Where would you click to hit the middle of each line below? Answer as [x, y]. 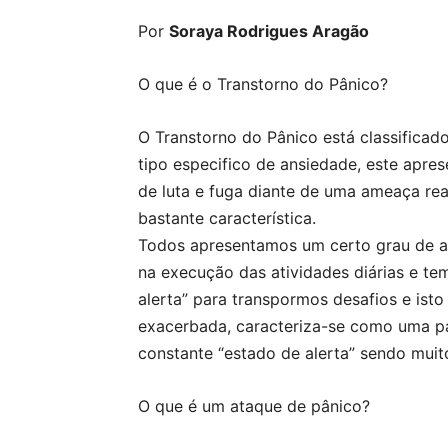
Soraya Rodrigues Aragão [269, 31]
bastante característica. [227, 218]
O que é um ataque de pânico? [254, 406]
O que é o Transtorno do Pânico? [263, 84]
